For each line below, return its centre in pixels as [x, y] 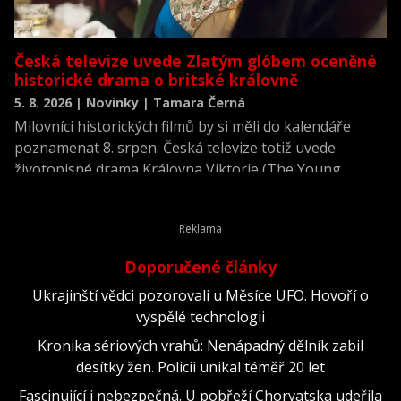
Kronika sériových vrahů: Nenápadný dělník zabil [200, 345]
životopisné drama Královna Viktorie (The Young [178, 169]
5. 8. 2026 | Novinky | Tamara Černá [130, 102]
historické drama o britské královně [156, 79]
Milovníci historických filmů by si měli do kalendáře [183, 126]
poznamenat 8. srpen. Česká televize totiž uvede [175, 147]
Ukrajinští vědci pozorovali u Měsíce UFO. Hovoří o [200, 295]
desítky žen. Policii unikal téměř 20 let [200, 367]
